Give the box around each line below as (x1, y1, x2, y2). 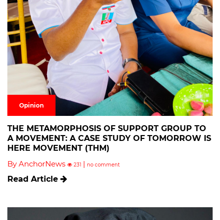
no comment (87, 162, 120, 168)
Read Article (7, 174, 60, 184)
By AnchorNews (7, 159, 67, 169)
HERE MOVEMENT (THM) (7, 143, 110, 153)
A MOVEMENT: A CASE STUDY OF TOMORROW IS (7, 134, 211, 143)
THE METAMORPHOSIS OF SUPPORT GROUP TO (7, 124, 206, 134)
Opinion (19, 102, 44, 110)
